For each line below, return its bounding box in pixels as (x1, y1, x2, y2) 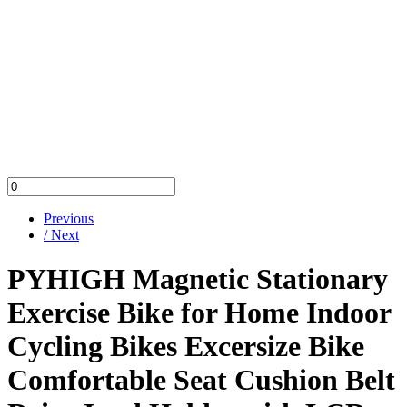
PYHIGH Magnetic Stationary (7, 263, 388, 296)
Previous (44, 211, 94, 226)
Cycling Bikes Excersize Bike (7, 330, 364, 363)
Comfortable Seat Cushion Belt (7, 363, 395, 397)
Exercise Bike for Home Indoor (7, 296, 391, 330)
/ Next (44, 227, 79, 243)
